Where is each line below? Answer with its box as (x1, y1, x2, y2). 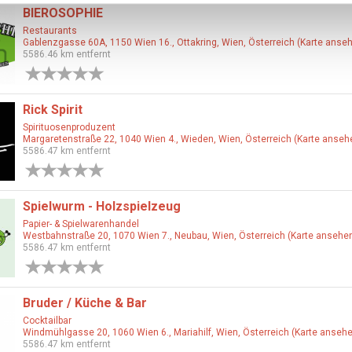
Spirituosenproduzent (22, 122, 115, 133)
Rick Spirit (22, 102, 82, 117)
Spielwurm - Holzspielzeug (22, 199, 181, 214)
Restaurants (22, 25, 77, 36)
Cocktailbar (22, 315, 71, 326)
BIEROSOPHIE (22, 5, 103, 20)
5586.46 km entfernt (22, 49, 111, 60)
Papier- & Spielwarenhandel (22, 218, 139, 229)
